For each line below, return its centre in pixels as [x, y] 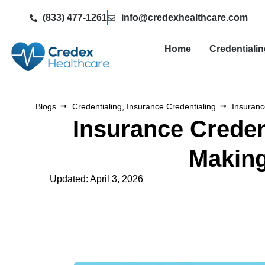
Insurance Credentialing [171, 106]
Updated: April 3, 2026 [97, 179]
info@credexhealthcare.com [184, 17]
